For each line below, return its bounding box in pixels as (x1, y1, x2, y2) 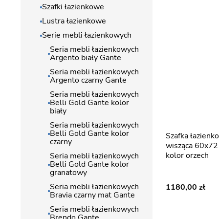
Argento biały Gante (50, 52, 121, 63)
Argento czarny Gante (50, 75, 127, 86)
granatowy (50, 167, 87, 178)
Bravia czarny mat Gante (50, 190, 135, 200)
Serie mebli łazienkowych (42, 30, 131, 41)
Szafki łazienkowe (42, 1, 104, 12)
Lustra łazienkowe (42, 16, 106, 26)
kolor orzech (166, 150, 209, 161)
